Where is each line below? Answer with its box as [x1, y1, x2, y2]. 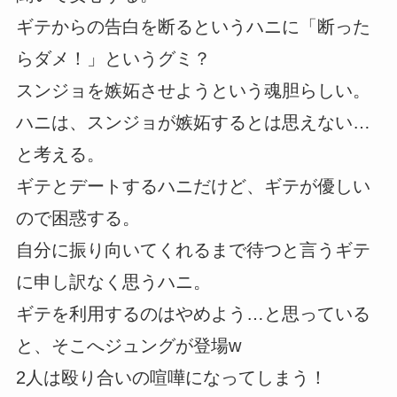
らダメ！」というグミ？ [15, 48, 211, 68]
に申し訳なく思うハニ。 [15, 271, 211, 292]
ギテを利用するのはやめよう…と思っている [15, 303, 370, 323]
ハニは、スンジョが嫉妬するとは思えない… [15, 112, 370, 132]
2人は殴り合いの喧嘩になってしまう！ [15, 367, 327, 387]
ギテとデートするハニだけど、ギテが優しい [15, 175, 370, 196]
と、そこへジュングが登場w [15, 335, 241, 355]
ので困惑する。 [15, 207, 140, 228]
